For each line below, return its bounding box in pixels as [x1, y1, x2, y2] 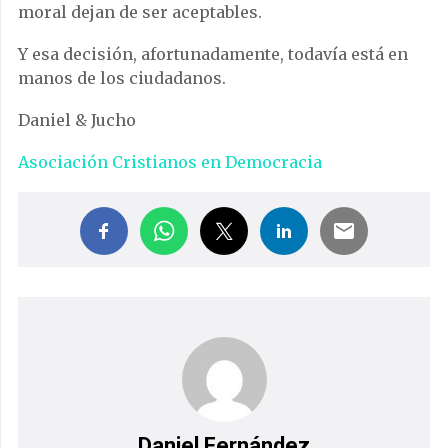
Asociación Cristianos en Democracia [18, 152, 322, 173]
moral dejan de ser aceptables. [18, 2, 262, 23]
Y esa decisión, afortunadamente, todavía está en [18, 44, 408, 65]
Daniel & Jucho [18, 110, 136, 131]
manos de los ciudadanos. [18, 68, 226, 89]
